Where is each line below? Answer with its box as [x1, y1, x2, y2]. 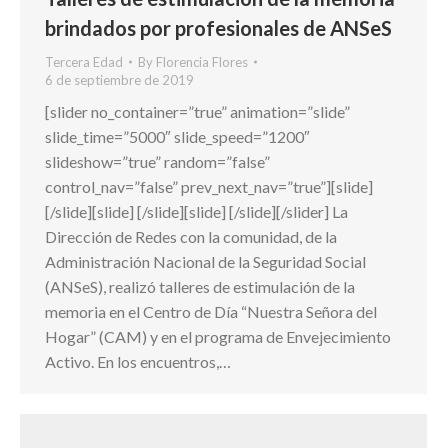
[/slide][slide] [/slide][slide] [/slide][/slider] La [45, 202, 348, 222]
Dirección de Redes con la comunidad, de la [45, 227, 337, 247]
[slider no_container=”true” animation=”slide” [45, 102, 350, 122]
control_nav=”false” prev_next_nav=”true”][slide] [45, 177, 373, 197]
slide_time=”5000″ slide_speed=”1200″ [45, 127, 310, 147]
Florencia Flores [156, 54, 248, 71]
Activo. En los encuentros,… [45, 352, 231, 372]
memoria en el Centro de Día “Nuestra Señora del [45, 302, 377, 322]
